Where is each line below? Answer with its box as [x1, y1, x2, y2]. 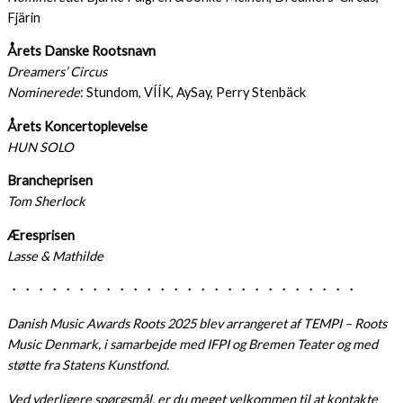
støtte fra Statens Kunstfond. [7, 357, 169, 373]
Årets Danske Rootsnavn [7, 43, 156, 59]
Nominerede [7, 85, 80, 101]
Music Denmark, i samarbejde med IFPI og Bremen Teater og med [7, 336, 378, 353]
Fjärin [7, 9, 40, 25]
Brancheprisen [7, 173, 93, 189]
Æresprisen [7, 227, 75, 243]
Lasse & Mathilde [7, 247, 103, 264]
